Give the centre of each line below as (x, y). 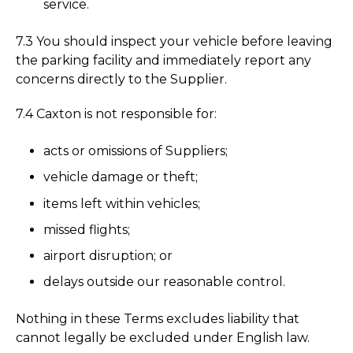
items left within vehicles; (122, 203)
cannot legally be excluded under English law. (163, 338)
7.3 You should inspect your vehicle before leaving (174, 42)
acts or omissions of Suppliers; (136, 151)
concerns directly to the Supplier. (121, 80)
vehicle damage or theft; (121, 177)
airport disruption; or (108, 255)
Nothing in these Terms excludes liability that (158, 319)
